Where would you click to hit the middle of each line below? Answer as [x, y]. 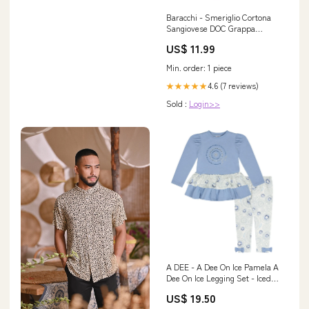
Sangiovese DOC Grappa [211, 28]
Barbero [181, 39]
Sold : [178, 103]
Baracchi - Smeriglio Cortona [219, 17]
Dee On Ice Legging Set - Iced [219, 278]
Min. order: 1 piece [199, 68]
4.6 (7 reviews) [233, 86]
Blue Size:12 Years [199, 289]
